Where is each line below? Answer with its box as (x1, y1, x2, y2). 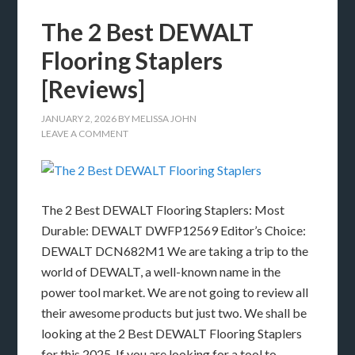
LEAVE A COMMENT (41, 128, 129, 140)
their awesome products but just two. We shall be (41, 305, 307, 321)
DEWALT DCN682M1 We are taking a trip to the (41, 243, 309, 259)
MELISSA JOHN (132, 113, 197, 125)
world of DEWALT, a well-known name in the (41, 264, 281, 280)
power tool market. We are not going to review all (41, 284, 309, 300)
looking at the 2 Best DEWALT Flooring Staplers (41, 326, 303, 342)
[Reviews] (41, 74, 146, 104)
